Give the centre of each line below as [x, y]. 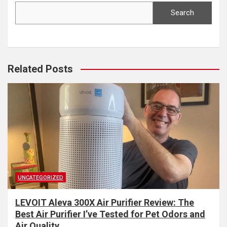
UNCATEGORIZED [41, 177]
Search [182, 12]
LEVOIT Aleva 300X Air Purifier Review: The [105, 202]
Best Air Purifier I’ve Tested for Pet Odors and [110, 214]
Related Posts [40, 69]
